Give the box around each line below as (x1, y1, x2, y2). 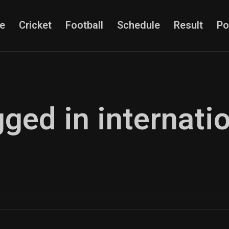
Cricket (18, 18, 52, 33)
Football (65, 18, 103, 33)
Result (173, 18, 203, 33)
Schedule (117, 18, 160, 33)
